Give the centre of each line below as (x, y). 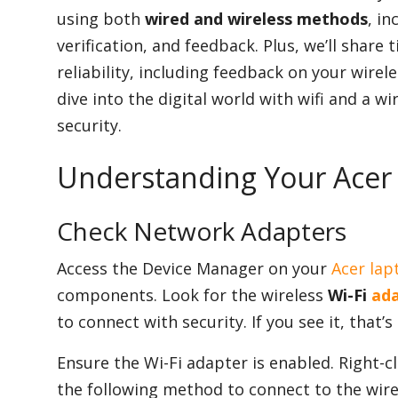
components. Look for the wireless (192, 295)
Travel (35, 275)
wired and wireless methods (256, 19)
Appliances (49, 64)
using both (101, 19)
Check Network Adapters (202, 231)
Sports (36, 134)
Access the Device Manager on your (194, 269)
